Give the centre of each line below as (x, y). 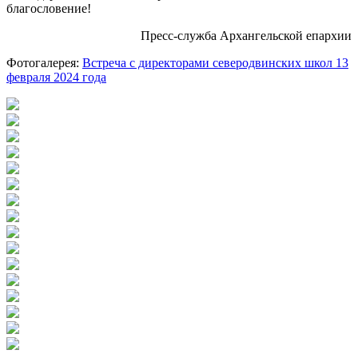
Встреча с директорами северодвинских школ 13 (215, 62)
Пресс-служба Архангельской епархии (246, 35)
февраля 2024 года (56, 77)
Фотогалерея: (44, 62)
